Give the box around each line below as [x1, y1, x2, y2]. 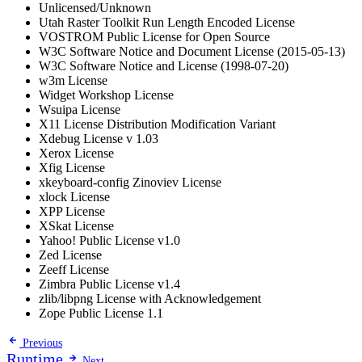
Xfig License [39, 161, 105, 175]
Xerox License [39, 146, 114, 161]
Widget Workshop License [39, 88, 174, 103]
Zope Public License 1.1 [39, 306, 163, 321]
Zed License [39, 248, 102, 263]
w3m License [39, 74, 107, 88]
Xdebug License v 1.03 [39, 132, 158, 146]
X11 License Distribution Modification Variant [39, 117, 276, 132]
